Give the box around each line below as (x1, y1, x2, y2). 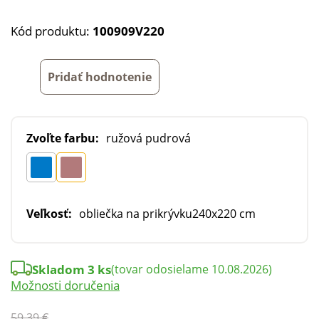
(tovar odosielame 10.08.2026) (111, 261, 272, 277)
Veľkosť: (26, 205, 72, 221)
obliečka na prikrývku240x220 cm (79, 205, 256, 221)
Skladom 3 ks (32, 261, 111, 278)
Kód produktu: (11, 23, 93, 39)
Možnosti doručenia (11, 276, 120, 293)
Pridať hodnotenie (48, 68, 152, 85)
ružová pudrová (106, 130, 191, 146)
